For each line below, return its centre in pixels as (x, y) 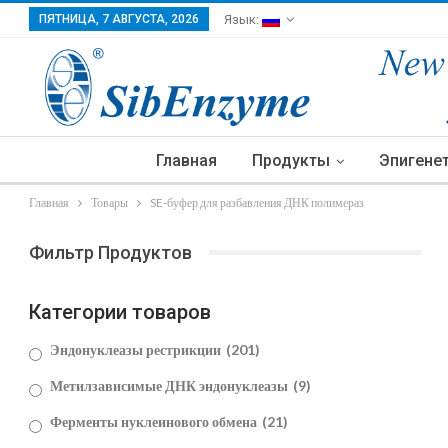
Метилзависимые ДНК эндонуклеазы (170, 386)
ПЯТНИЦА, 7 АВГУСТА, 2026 (119, 19)
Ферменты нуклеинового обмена (155, 422)
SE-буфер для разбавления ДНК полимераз (257, 202)
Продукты (291, 160)
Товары (109, 202)
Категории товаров (120, 312)
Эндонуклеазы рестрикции (137, 350)
